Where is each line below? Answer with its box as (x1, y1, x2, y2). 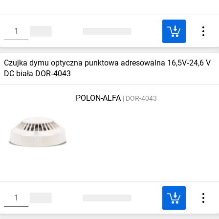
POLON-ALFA (75, 93, 121, 103)
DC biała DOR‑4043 (4, 69, 71, 78)
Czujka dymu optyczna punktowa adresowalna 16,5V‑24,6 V (4, 58, 211, 67)
